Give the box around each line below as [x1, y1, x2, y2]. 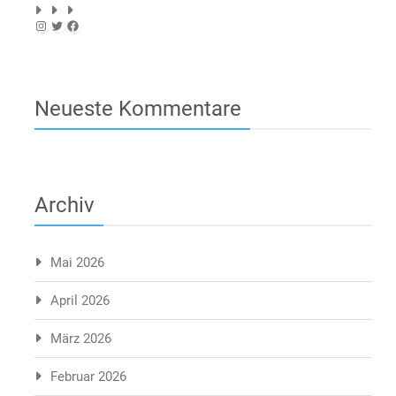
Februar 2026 [50, 369, 126, 385]
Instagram [34, 17, 93, 33]
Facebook [65, 17, 124, 33]
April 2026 [50, 293, 110, 308]
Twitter [49, 17, 91, 33]
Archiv [34, 193, 95, 217]
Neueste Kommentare [34, 96, 241, 121]
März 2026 [50, 331, 111, 346]
